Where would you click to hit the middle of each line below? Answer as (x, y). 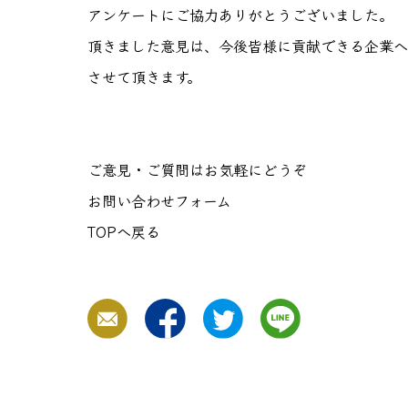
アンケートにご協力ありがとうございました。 (240, 14)
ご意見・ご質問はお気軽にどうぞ (197, 169)
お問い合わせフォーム (159, 200)
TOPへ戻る (124, 231)
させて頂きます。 (144, 76)
